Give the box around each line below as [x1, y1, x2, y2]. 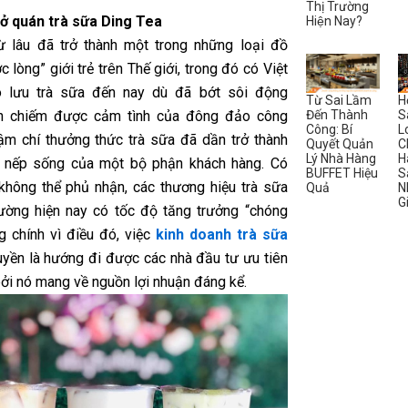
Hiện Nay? [305, 13, 362, 28]
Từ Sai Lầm [305, 92, 372, 107]
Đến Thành [305, 107, 368, 122]
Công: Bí [305, 121, 352, 137]
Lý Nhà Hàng [305, 150, 376, 166]
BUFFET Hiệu [305, 165, 378, 180]
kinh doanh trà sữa [155, 226, 288, 244]
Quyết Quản [305, 136, 373, 151]
